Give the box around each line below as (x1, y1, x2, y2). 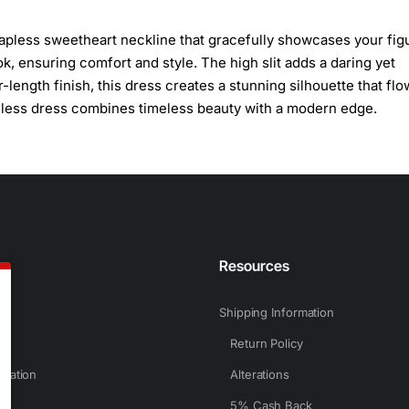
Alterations (230, 367, 289, 382)
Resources (219, 257, 289, 275)
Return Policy (230, 336, 303, 351)
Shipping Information (219, 305, 334, 320)
